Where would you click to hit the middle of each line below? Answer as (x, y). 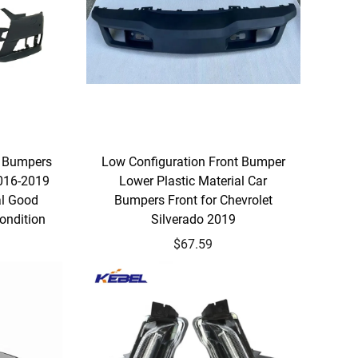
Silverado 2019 (193, 219)
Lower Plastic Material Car (193, 181)
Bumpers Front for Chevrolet (193, 200)
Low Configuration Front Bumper (193, 161)
